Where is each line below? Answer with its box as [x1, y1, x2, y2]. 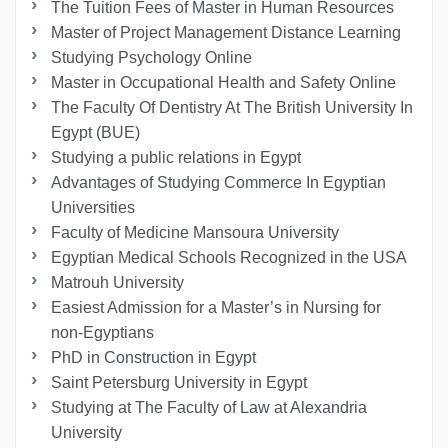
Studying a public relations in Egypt [51, 148, 302, 166]
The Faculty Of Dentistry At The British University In [51, 98, 414, 116]
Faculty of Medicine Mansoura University [51, 223, 340, 241]
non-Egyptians [51, 323, 155, 341]
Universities [51, 198, 136, 216]
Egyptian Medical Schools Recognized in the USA [51, 248, 408, 266]
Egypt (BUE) [51, 123, 141, 141]
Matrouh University [51, 273, 185, 291]
